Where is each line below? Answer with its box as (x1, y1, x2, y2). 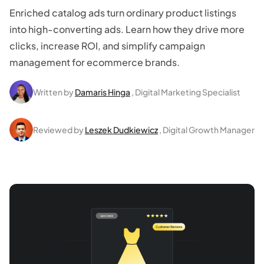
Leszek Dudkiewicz (85, 124, 158, 135)
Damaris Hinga (75, 87, 130, 97)
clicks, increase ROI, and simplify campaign (9, 39, 205, 52)
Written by (33, 87, 74, 97)
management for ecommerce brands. (9, 56, 180, 68)
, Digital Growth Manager (159, 124, 255, 135)
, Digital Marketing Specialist (131, 87, 240, 97)
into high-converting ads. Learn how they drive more (9, 23, 245, 35)
